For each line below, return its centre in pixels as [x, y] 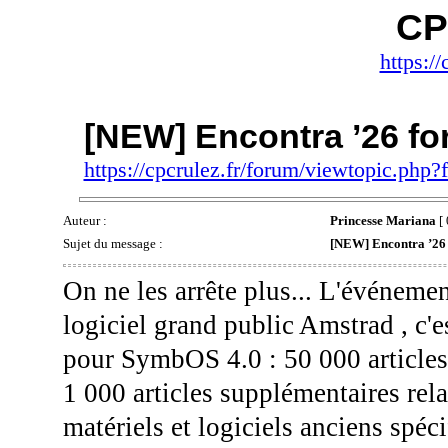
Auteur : [86, 221]
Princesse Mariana [383, 221]
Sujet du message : [114, 244]
